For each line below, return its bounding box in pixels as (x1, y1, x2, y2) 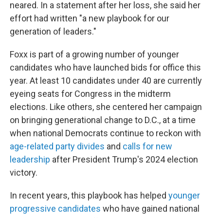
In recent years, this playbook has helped (10, 190, 168, 200)
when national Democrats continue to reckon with (10, 128, 201, 138)
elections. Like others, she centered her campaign (10, 102, 202, 112)
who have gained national (103, 203, 200, 214)
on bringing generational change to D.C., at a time (10, 115, 196, 125)
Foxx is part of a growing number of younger (10, 49, 179, 59)
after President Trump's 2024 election (50, 154, 198, 164)
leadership (10, 154, 50, 164)
